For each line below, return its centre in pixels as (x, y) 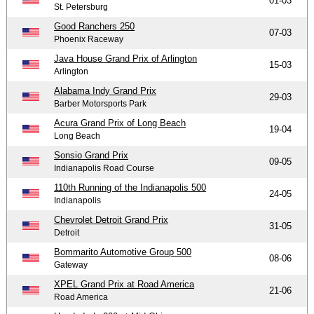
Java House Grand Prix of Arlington (126, 58)
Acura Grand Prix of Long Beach (120, 123)
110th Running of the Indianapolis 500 (130, 187)
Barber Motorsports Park (101, 103)
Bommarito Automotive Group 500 (123, 252)
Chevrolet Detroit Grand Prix (111, 219)
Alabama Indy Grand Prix (105, 90)
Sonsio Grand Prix (91, 155)
